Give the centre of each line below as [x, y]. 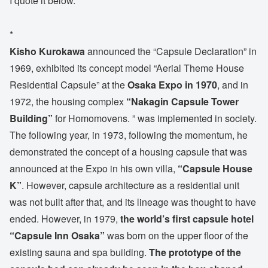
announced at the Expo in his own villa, [94, 168]
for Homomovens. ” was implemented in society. [155, 118]
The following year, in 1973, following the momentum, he [129, 135]
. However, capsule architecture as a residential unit [130, 185]
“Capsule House [215, 168]
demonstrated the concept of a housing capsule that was [128, 151]
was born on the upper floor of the [176, 235]
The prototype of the [195, 252]
